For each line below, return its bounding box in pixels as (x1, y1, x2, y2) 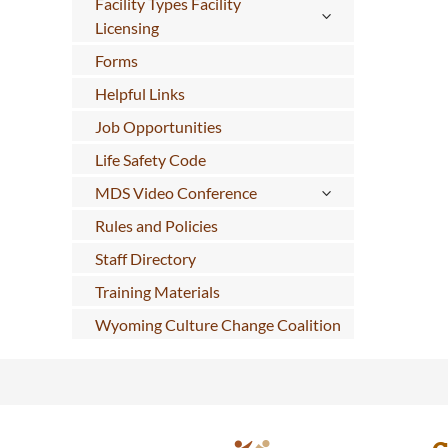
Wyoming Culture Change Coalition (94, 314, 341, 334)
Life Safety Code (94, 149, 206, 169)
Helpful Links (94, 83, 185, 103)
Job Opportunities (94, 116, 222, 136)
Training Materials (94, 281, 220, 301)
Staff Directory (94, 248, 196, 268)
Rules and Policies (94, 215, 218, 235)
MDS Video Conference (94, 182, 257, 202)
